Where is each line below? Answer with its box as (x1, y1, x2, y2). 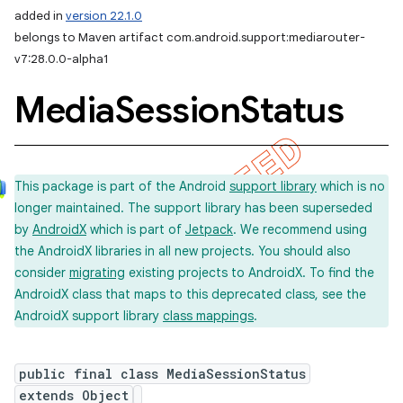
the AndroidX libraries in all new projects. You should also (14, 243, 351, 259)
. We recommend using (233, 221, 367, 237)
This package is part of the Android (14, 178, 229, 194)
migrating (69, 264, 125, 281)
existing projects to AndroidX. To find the (125, 264, 374, 281)
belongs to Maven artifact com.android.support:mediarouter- (14, 30, 365, 45)
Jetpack (185, 221, 233, 237)
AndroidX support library (14, 308, 163, 324)
